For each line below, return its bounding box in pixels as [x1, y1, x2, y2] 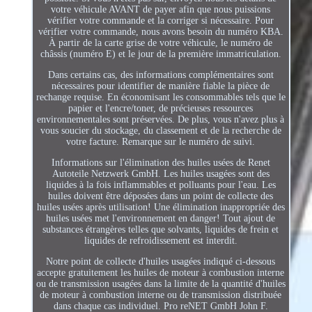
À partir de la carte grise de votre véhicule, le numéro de [49, 37, 273, 48]
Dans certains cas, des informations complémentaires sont [47, 69, 274, 80]
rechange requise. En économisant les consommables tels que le [36, 91, 286, 102]
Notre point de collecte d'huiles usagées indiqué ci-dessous [46, 256, 276, 267]
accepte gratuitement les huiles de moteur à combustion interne [37, 267, 285, 278]
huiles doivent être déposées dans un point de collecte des [48, 190, 274, 201]
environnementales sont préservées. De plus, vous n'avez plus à [37, 114, 285, 125]
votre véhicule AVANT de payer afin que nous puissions [51, 3, 271, 15]
